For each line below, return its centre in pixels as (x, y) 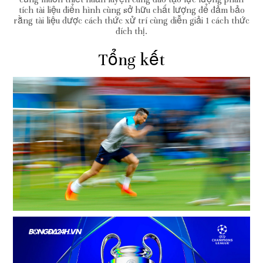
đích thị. (131, 31)
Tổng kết (131, 60)
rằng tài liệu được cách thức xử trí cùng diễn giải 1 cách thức (131, 20)
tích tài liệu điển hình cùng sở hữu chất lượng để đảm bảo (131, 10)
